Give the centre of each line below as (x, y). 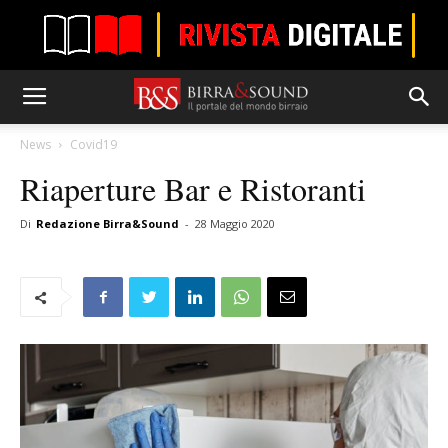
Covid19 (93, 144)
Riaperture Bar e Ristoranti (193, 188)
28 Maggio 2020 (235, 223)
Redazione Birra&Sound (107, 223)
